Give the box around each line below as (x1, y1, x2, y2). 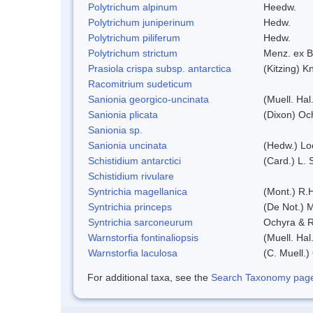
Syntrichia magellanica (88, 185, 187, 197)
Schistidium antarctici (88, 154, 181, 166)
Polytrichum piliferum (88, 31, 180, 43)
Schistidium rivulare (88, 170, 174, 182)
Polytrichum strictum (88, 47, 177, 59)
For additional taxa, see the (87, 271, 211, 283)
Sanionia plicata (88, 108, 158, 120)
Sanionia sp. (88, 124, 143, 136)
